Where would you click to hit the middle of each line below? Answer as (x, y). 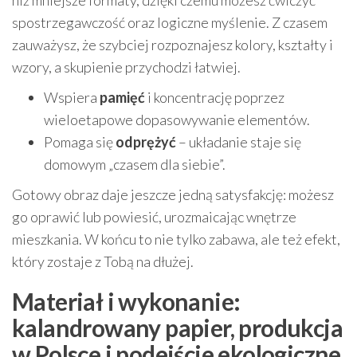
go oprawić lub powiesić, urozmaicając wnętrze (154, 217)
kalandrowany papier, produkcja (177, 328)
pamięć (122, 98)
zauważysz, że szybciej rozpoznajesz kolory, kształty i (173, 45)
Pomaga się (80, 142)
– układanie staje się (239, 142)
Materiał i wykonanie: (126, 302)
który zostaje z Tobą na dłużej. (103, 262)
